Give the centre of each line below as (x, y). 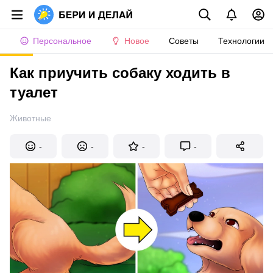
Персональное (62, 41)
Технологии (241, 41)
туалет (34, 92)
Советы (184, 41)
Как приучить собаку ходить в (120, 73)
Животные (30, 118)
